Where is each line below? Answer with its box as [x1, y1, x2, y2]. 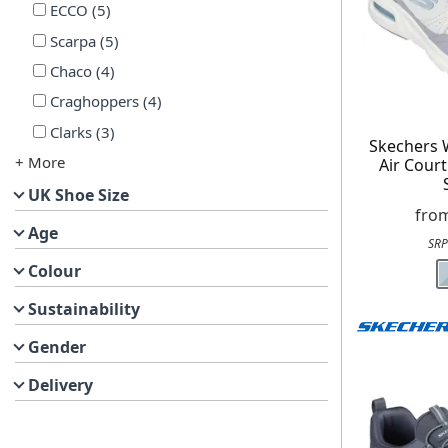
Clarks [49, 121, 92, 142]
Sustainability [28, 297, 140, 320]
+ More [15, 151, 65, 172]
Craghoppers [49, 91, 139, 112]
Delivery [28, 373, 93, 396]
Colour [28, 259, 81, 282]
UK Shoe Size [28, 183, 129, 206]
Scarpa [49, 30, 96, 51]
